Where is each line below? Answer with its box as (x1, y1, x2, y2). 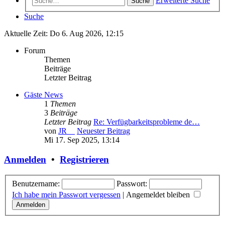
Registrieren (60, 154, 109, 165)
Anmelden (4, 154, 46, 165)
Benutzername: (12, 179, 60, 188)
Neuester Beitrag (77, 127, 130, 136)
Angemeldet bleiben (126, 190, 192, 199)
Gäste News (24, 90, 63, 99)
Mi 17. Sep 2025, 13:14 (44, 136, 120, 145)
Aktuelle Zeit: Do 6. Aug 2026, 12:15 (4, 29, 124, 38)
